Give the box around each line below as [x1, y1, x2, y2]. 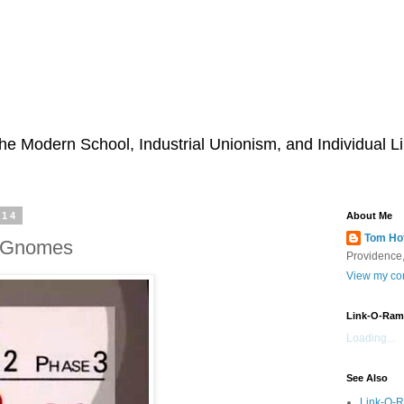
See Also [346, 372, 388, 383]
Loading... [346, 332, 395, 344]
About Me [346, 210, 392, 221]
